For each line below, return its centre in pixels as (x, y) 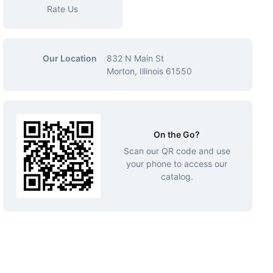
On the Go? (177, 134)
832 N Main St (135, 58)
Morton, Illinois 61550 (149, 71)
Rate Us (63, 9)
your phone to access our (177, 163)
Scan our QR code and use (177, 151)
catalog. (177, 176)
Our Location (69, 58)
